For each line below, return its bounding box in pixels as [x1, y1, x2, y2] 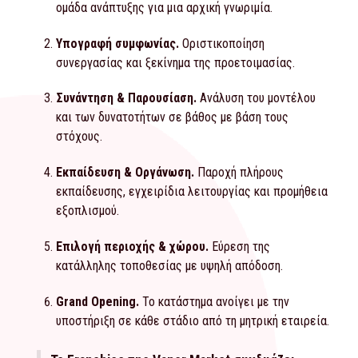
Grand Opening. [56, 293, 139, 309]
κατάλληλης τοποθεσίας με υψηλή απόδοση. [56, 258, 283, 274]
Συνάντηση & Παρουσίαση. [56, 90, 197, 106]
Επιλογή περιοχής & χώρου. [56, 239, 209, 255]
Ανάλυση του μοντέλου [197, 90, 316, 106]
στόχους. [56, 129, 102, 145]
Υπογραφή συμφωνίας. [56, 35, 179, 51]
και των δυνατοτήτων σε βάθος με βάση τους [56, 109, 288, 125]
